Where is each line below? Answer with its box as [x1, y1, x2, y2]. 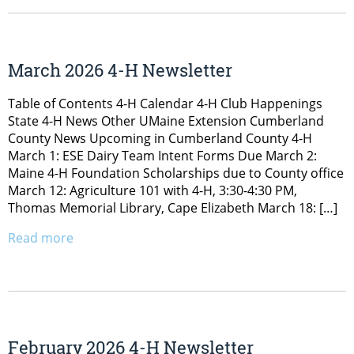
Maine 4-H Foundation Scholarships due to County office [8, 164, 344, 182]
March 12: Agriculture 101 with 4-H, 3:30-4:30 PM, [8, 181, 297, 199]
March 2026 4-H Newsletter [8, 58, 232, 81]
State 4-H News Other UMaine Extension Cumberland [8, 111, 324, 130]
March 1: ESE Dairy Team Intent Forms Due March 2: [8, 146, 317, 164]
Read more [8, 228, 73, 247]
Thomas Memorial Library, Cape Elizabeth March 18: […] [8, 198, 337, 217]
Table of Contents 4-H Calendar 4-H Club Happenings [8, 94, 322, 112]
